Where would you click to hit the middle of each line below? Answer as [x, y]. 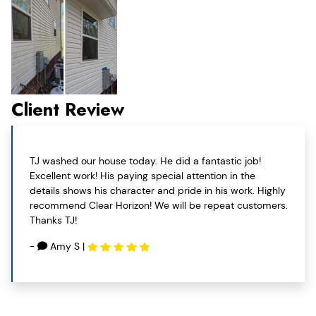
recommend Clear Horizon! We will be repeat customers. [159, 205]
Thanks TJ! [53, 220]
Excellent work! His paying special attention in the [142, 175]
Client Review [68, 109]
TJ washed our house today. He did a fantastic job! [145, 160]
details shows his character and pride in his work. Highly [158, 190]
